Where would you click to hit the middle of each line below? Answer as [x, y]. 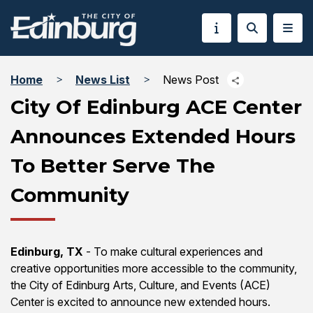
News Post [191, 80]
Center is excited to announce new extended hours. [140, 302]
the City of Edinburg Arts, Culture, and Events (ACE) [140, 285]
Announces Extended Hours [153, 136]
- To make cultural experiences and [173, 252]
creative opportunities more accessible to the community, [154, 268]
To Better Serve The [113, 166]
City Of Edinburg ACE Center [156, 107]
